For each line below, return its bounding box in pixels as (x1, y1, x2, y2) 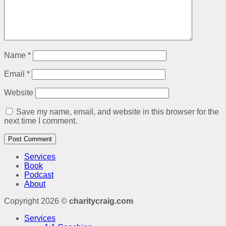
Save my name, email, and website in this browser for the (16, 107, 219, 117)
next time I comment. (4, 117, 77, 126)
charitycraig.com (69, 197, 133, 206)
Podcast (24, 171, 53, 180)
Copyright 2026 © (4, 197, 69, 206)
